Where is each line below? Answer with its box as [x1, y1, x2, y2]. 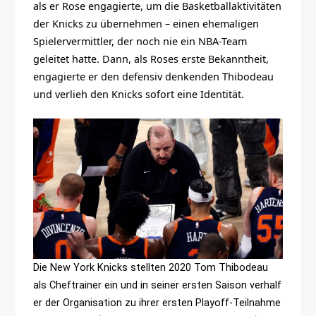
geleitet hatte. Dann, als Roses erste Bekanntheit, [33, 52, 269, 66]
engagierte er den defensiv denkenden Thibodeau [33, 70, 274, 84]
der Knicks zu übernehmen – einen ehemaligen [33, 17, 260, 31]
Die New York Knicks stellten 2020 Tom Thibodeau [33, 261, 269, 274]
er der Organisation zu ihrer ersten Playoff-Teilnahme [33, 296, 281, 309]
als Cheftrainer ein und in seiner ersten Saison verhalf [33, 279, 282, 291]
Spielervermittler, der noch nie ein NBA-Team [33, 35, 248, 49]
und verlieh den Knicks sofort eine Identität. [33, 87, 245, 102]
